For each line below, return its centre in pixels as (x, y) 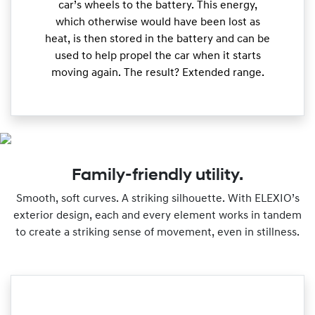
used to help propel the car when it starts (157, 57)
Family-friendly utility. (157, 176)
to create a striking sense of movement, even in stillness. (157, 233)
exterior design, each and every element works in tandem (157, 216)
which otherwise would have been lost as (157, 23)
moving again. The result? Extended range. (157, 73)
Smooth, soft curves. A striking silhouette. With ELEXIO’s (157, 199)
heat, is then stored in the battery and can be (157, 40)
